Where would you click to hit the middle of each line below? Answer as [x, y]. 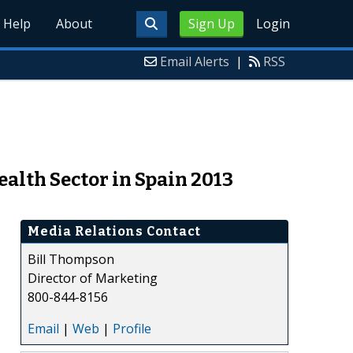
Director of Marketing [93, 278]
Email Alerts [195, 61]
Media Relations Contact [114, 231]
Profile [132, 328]
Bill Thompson [71, 259]
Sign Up [211, 24]
